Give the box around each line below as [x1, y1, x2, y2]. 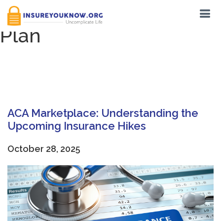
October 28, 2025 [7, 144, 80, 154]
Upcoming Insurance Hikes [7, 119, 146, 132]
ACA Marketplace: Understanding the [7, 107, 198, 119]
